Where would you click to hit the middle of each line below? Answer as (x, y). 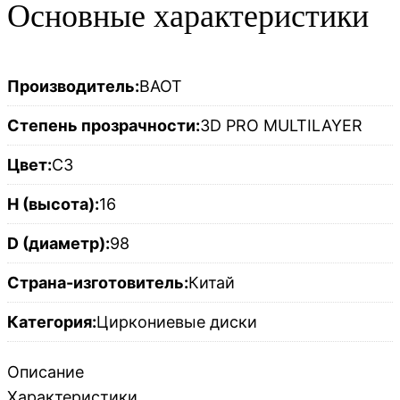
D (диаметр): (58, 244)
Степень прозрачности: (104, 126)
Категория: (52, 322)
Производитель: (73, 87)
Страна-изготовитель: (98, 283)
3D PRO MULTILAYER (281, 126)
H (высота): (53, 204)
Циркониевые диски (177, 322)
